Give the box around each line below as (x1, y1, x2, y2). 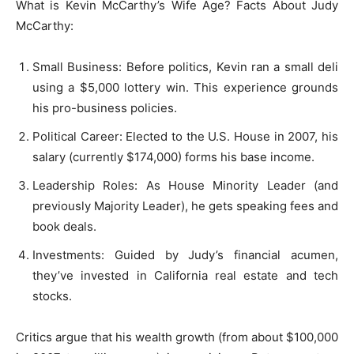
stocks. (32, 288, 72, 303)
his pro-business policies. (32, 100, 177, 115)
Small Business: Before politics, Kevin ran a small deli (32, 58, 338, 74)
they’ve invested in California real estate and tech (32, 267, 338, 283)
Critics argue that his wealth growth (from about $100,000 (16, 329, 338, 345)
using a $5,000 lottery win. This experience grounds (32, 79, 338, 95)
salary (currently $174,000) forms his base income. (32, 149, 314, 164)
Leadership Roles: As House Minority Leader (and (32, 177, 338, 193)
